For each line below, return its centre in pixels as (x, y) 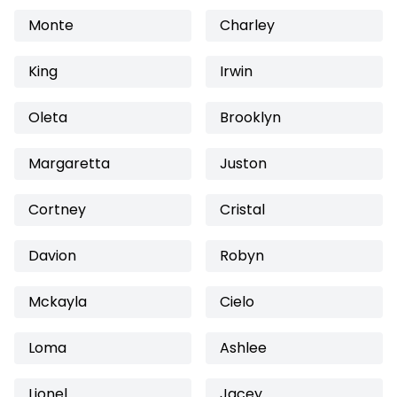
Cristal (242, 210)
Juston (243, 163)
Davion (52, 256)
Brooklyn (250, 117)
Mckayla (58, 302)
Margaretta (69, 163)
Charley (247, 25)
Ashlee (243, 348)
